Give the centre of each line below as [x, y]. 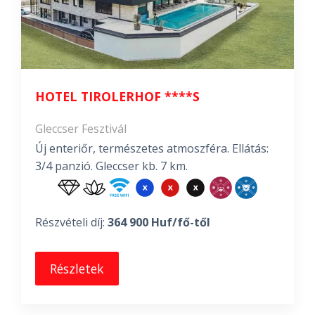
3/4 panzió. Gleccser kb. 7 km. [111, 166]
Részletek [77, 269]
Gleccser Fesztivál [81, 129]
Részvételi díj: [71, 222]
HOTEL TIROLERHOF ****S [117, 96]
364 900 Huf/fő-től [159, 222]
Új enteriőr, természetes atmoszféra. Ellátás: [152, 148]
